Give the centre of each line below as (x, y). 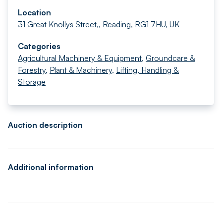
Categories (39, 46)
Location (34, 12)
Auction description (45, 125)
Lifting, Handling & (147, 70)
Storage (32, 82)
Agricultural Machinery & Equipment (80, 58)
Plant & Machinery (81, 70)
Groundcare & (170, 58)
